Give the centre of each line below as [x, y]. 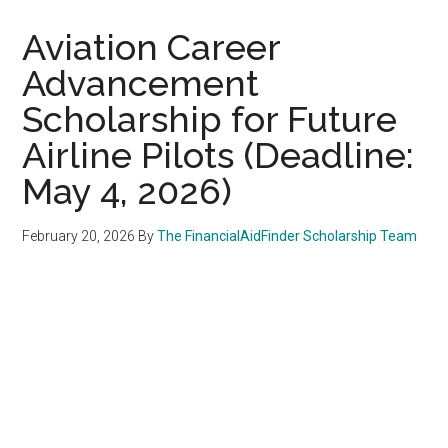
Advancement [141, 82]
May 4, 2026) [127, 190]
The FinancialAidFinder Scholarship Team [287, 235]
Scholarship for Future [210, 118]
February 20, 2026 [79, 235]
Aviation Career [151, 46]
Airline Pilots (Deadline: [218, 154]
